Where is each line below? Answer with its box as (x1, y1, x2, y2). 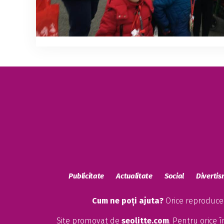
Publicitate (68, 171, 104, 181)
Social (164, 171, 184, 181)
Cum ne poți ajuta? (92, 196, 163, 206)
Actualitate (116, 171, 152, 181)
